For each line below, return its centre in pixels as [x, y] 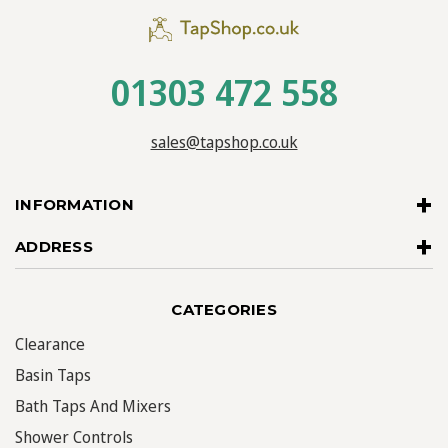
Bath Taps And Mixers [93, 405]
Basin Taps [53, 374]
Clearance [50, 343]
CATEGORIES [224, 309]
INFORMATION [74, 204]
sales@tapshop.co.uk [224, 141]
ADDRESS [54, 246]
